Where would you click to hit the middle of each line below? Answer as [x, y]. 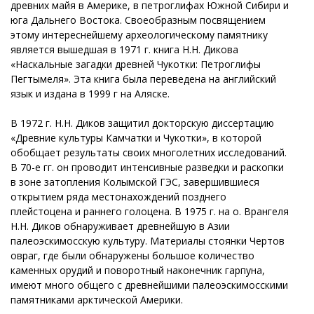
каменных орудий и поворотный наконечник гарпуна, [138, 270]
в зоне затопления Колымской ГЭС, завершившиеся [135, 182]
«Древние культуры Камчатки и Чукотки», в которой [136, 137]
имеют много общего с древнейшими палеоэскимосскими [149, 285]
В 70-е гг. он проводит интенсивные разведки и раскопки [147, 167]
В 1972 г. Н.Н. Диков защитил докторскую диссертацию [142, 123]
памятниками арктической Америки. [97, 299]
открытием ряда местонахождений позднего [118, 196]
